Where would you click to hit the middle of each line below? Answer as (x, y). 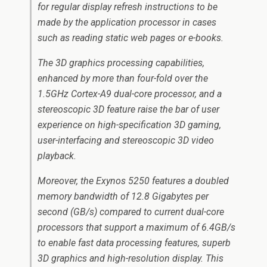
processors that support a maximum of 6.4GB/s (136, 227)
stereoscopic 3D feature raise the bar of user (128, 109)
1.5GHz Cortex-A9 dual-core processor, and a (130, 94)
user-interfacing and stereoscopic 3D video (126, 140)
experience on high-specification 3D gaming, (129, 125)
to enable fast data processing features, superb (134, 243)
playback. (57, 156)
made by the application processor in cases (127, 22)
